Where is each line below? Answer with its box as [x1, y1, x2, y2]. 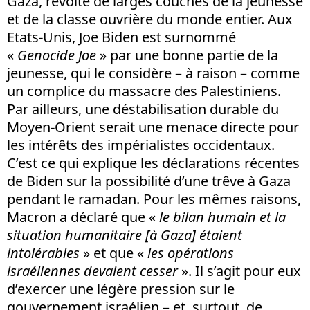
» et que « [80, 243, 147, 262]
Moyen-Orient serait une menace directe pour [7, 117, 299, 136]
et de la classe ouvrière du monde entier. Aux [7, 9, 293, 28]
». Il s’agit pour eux [178, 261, 301, 280]
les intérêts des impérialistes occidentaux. [7, 135, 275, 154]
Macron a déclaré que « [7, 207, 156, 226]
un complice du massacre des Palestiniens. [7, 81, 281, 100]
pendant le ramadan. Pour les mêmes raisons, [7, 189, 301, 208]
